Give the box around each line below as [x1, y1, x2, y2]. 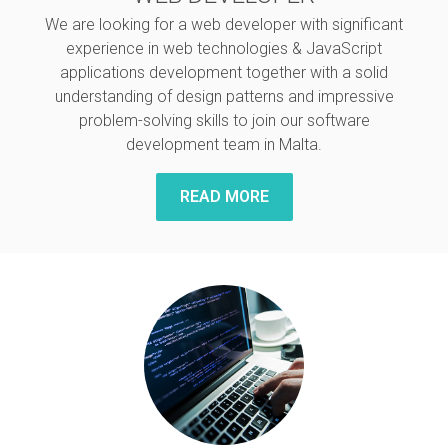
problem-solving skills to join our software [78, 111, 370, 130]
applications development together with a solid [60, 63, 388, 82]
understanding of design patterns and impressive [54, 87, 394, 106]
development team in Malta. [126, 135, 322, 154]
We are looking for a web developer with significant [45, 15, 403, 34]
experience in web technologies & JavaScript [66, 39, 382, 58]
